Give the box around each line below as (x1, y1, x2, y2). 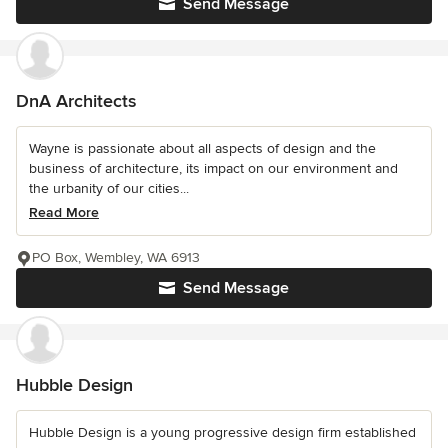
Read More (29, 204, 99, 222)
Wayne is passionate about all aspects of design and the (29, 140, 376, 158)
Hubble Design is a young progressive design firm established (29, 424, 416, 442)
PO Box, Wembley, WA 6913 (32, 249, 200, 267)
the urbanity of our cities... (29, 180, 189, 198)
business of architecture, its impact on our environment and (29, 160, 398, 178)
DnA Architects (16, 90, 136, 113)
